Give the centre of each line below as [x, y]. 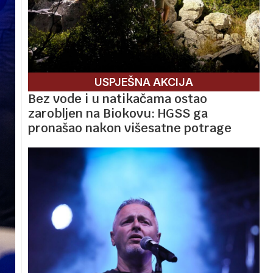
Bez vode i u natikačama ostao [118, 98]
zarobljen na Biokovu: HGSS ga [118, 113]
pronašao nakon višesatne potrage [130, 128]
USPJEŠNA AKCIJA [144, 82]
